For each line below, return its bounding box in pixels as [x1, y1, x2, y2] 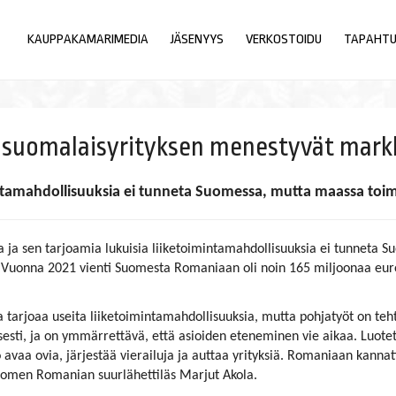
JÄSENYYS [170, 32, 224, 47]
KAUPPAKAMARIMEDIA [27, 32, 148, 47]
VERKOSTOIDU [245, 32, 322, 47]
